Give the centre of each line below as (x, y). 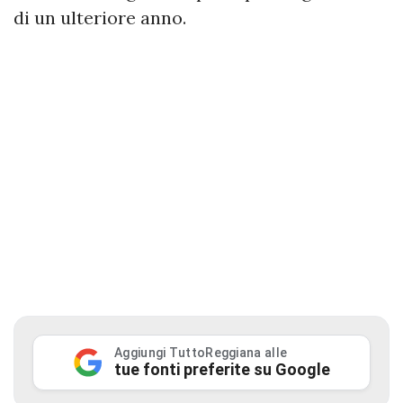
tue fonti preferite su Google (222, 369)
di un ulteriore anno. (102, 17)
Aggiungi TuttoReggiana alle (201, 352)
